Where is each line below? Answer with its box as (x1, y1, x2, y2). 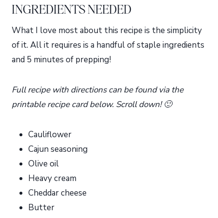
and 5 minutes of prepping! (12, 54, 111, 65)
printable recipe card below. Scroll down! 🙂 (12, 98, 172, 110)
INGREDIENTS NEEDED (12, 1, 131, 17)
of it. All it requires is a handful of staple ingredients (12, 39, 204, 51)
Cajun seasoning (28, 143, 88, 155)
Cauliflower (28, 128, 72, 140)
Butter (28, 201, 54, 213)
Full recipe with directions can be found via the (12, 84, 183, 95)
